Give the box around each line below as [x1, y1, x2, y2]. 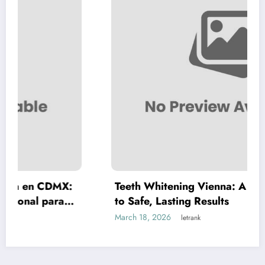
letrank [114, 212, 134, 223]
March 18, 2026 [48, 211, 105, 223]
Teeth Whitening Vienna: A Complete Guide [48, 178, 264, 194]
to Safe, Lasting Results [48, 193, 163, 209]
